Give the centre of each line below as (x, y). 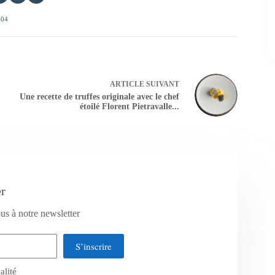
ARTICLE (127, 84)
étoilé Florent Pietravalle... (129, 107)
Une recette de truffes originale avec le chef (99, 97)
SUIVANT (161, 84)
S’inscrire (93, 246)
